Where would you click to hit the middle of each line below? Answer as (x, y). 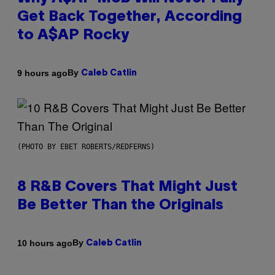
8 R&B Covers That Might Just (127, 188)
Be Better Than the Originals (120, 206)
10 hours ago (45, 243)
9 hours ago (42, 73)
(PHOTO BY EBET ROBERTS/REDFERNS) (86, 147)
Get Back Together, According (130, 17)
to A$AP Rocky (73, 36)
